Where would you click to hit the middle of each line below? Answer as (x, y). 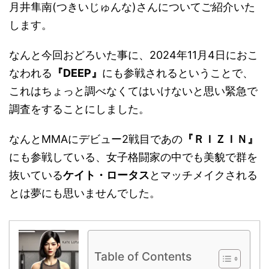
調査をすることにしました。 (79, 109)
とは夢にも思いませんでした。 (85, 193)
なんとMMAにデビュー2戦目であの (96, 139)
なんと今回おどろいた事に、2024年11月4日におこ (134, 55)
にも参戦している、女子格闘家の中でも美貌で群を (133, 157)
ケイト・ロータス (106, 175)
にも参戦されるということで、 (178, 73)
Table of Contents (143, 256)
